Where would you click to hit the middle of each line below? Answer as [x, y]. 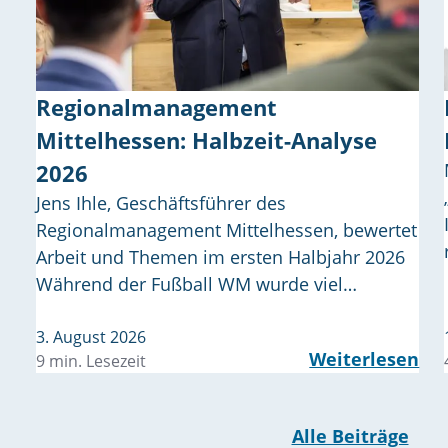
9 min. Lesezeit [91, 360]
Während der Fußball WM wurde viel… [196, 283]
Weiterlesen [364, 358]
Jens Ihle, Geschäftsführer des [161, 202]
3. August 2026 [91, 336]
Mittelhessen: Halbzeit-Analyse [206, 139]
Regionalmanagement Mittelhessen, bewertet [226, 229]
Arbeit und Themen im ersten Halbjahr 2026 [220, 256]
